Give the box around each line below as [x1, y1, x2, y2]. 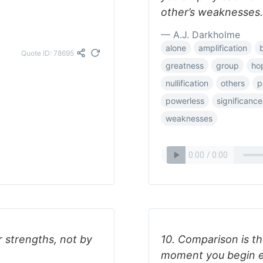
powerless [166, 96, 204, 106]
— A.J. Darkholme [161, 29, 240, 41]
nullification [166, 78, 208, 88]
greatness [166, 60, 204, 70]
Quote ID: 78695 [21, 48, 74, 58]
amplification [198, 43, 247, 53]
